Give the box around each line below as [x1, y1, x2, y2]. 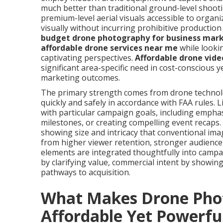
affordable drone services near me [41, 42, 178, 53]
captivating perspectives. [41, 52, 135, 63]
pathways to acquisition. [41, 167, 130, 178]
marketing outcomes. [41, 72, 120, 83]
